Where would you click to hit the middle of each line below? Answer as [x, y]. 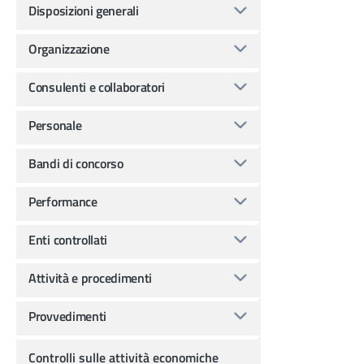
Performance [63, 201]
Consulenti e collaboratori [97, 87]
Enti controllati [68, 239]
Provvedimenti [68, 316]
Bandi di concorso [76, 163]
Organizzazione [69, 48]
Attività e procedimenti [91, 277]
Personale [55, 125]
